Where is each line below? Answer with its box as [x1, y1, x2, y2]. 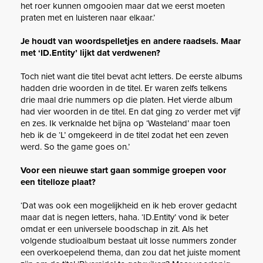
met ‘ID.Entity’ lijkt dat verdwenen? [21, 48, 160, 59]
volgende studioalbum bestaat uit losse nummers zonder [21, 235, 237, 247]
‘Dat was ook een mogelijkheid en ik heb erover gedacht [21, 200, 237, 211]
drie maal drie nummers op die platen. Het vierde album [21, 95, 232, 106]
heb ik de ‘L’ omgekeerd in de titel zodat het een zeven [21, 130, 228, 141]
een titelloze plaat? [21, 177, 96, 188]
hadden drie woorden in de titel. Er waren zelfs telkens [21, 83, 227, 94]
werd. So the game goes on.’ [21, 141, 130, 153]
